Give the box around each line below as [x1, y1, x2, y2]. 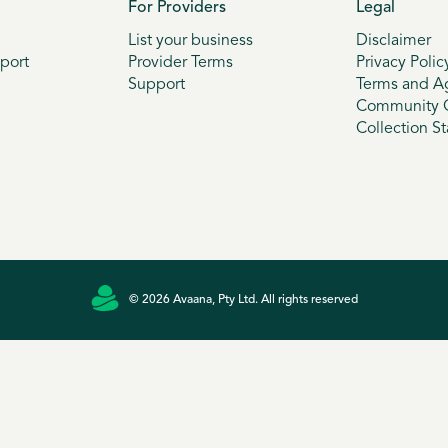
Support [128, 76, 186, 93]
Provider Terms [128, 54, 234, 71]
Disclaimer [355, 32, 431, 49]
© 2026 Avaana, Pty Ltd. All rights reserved [128, 293, 358, 306]
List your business [128, 32, 254, 49]
